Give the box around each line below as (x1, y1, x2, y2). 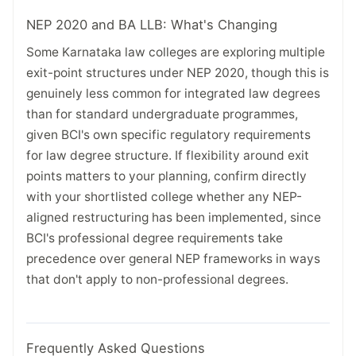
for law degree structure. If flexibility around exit (26, 148, 309, 164)
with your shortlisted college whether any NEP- (26, 189, 302, 205)
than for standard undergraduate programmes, (26, 106, 298, 122)
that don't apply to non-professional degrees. (26, 272, 288, 288)
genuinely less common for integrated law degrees (26, 86, 320, 102)
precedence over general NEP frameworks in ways (26, 251, 320, 267)
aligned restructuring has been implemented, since (26, 210, 321, 226)
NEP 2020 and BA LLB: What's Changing (26, 16, 277, 33)
